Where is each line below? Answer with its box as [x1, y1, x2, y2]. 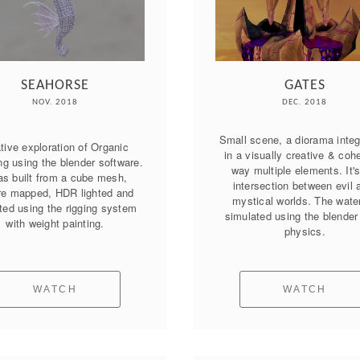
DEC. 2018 [282, 97, 328, 107]
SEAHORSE [21, 77, 90, 93]
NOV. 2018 [32, 97, 79, 107]
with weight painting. [6, 215, 104, 231]
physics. [284, 223, 325, 239]
